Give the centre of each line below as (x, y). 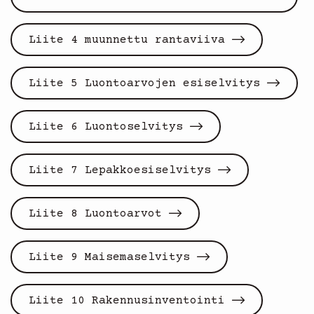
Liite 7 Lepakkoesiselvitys (120, 170)
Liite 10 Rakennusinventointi (127, 300)
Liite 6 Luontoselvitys (106, 127)
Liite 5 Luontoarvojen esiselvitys (144, 83)
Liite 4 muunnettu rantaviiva (127, 40)
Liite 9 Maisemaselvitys (109, 257)
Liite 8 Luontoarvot (95, 213)
